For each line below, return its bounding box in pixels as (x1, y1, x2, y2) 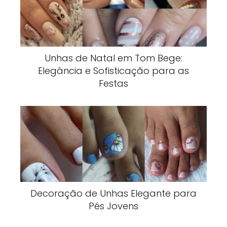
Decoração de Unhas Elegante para (30, 186, 197, 200)
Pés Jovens (89, 199, 138, 212)
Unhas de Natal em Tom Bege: (45, 51, 182, 64)
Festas (99, 77, 128, 90)
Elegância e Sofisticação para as (38, 64, 189, 77)
